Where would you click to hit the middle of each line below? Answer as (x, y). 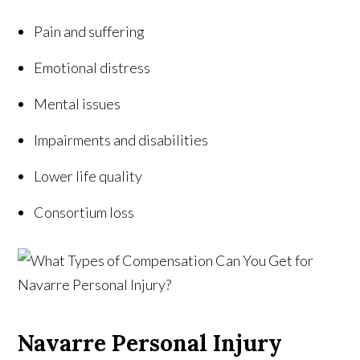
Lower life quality (88, 176)
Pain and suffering (90, 32)
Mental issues (78, 104)
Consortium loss (84, 213)
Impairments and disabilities (121, 140)
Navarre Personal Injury (150, 344)
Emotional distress (92, 68)
